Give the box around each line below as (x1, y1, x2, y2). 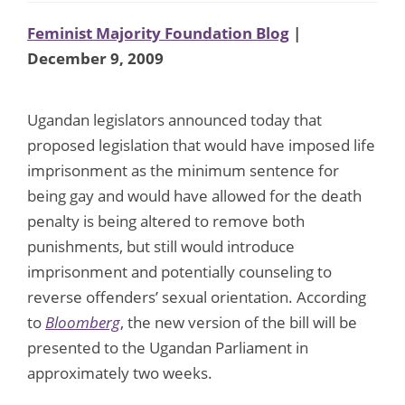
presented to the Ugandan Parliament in (27, 336, 308, 358)
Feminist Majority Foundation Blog (27, 22, 289, 43)
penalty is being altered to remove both (27, 210, 305, 231)
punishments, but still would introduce (27, 235, 295, 257)
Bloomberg (45, 311, 120, 333)
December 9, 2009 (27, 47, 164, 69)
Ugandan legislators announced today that (27, 108, 322, 130)
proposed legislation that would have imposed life (27, 134, 375, 155)
